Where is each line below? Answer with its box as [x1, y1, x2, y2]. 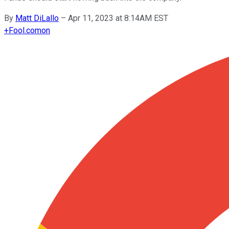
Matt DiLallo [15, 13, 59, 23]
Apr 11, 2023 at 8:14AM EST [68, 13, 168, 23]
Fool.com [9, 25, 41, 35]
